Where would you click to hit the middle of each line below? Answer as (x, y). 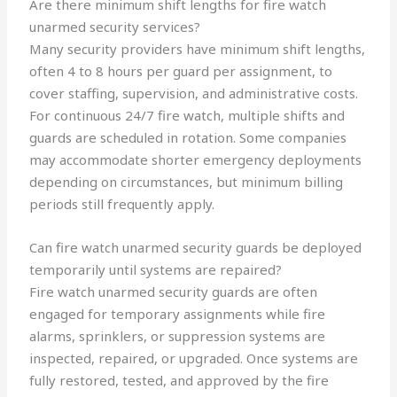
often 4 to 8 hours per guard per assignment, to (181, 71)
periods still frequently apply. (122, 204)
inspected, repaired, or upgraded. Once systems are (194, 358)
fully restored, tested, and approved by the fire (179, 381)
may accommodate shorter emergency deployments (196, 160)
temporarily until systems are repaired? (156, 270)
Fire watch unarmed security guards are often (174, 292)
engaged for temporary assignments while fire (178, 314)
